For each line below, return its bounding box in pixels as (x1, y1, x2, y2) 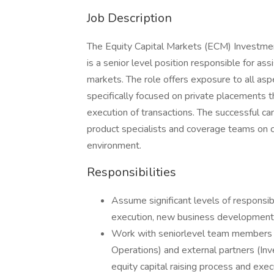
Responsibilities (87, 164, 176, 180)
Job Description (87, 10, 172, 26)
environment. (87, 139, 141, 152)
